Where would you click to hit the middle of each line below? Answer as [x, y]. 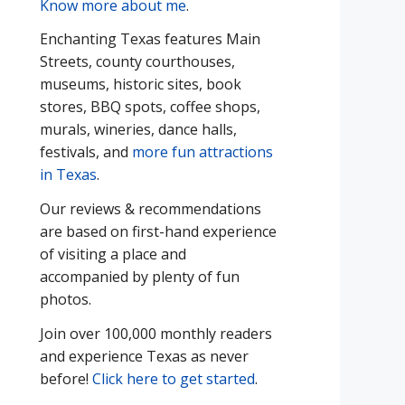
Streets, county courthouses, [137, 62]
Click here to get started [174, 378]
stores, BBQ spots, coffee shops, [150, 107]
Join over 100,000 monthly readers [156, 333]
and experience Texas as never [144, 356]
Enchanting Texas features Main [150, 39]
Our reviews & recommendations [151, 209]
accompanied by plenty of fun [140, 277]
